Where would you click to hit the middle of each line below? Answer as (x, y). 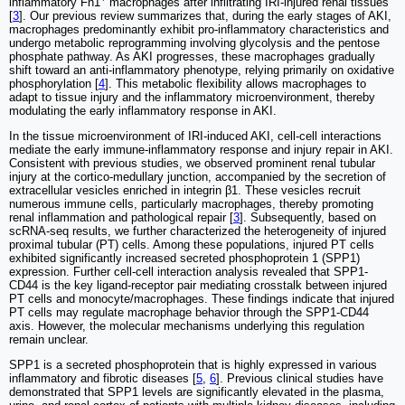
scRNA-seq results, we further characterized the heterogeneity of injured (198, 231)
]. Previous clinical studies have (300, 379)
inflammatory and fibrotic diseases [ (103, 379)
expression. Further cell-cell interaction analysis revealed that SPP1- (188, 272)
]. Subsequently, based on (308, 218)
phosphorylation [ (54, 84)
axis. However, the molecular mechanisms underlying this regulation (187, 326)
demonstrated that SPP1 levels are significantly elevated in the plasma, (197, 392)
